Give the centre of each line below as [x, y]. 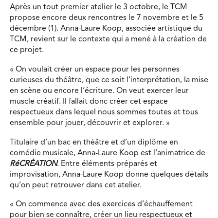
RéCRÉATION [33, 164]
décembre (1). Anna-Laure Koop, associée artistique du [106, 29]
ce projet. [28, 50]
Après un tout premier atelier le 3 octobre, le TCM [99, 8]
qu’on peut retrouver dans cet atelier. [77, 185]
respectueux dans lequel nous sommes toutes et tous [104, 112]
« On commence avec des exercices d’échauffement [101, 205]
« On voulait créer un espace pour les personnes [95, 69]
